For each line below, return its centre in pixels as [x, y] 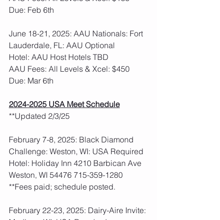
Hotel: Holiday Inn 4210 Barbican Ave [76, 163]
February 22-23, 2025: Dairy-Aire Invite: [78, 210]
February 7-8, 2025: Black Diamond [72, 139]
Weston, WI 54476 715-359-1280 [66, 175]
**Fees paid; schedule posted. [64, 187]
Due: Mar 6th [31, 81]
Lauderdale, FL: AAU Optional [62, 45]
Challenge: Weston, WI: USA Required [76, 151]
